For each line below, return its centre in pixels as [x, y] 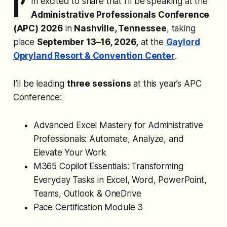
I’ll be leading [40, 84]
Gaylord [183, 42]
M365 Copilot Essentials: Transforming [108, 166]
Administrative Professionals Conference [120, 15]
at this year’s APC [166, 84]
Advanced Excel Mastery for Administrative [118, 125]
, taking [181, 29]
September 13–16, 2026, [87, 42]
